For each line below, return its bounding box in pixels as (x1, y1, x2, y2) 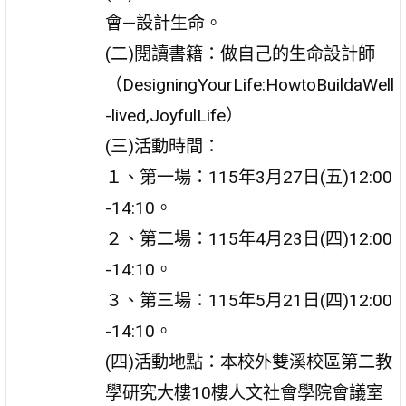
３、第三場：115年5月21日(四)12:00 (105, 289, 393, 311)
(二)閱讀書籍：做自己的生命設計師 (105, 43, 376, 64)
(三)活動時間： (105, 135, 221, 157)
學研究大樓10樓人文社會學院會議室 (105, 382, 384, 403)
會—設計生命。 (105, 12, 223, 34)
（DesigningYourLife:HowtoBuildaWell (105, 73, 395, 95)
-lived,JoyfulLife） (105, 104, 244, 126)
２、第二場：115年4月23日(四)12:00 (105, 227, 393, 249)
